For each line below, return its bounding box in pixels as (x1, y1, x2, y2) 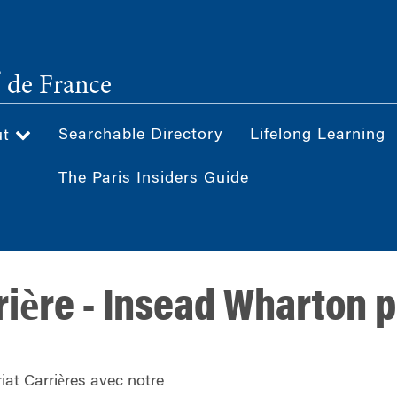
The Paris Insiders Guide (58, 170, 249, 187)
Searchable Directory (58, 127, 223, 144)
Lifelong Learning (250, 127, 385, 144)
